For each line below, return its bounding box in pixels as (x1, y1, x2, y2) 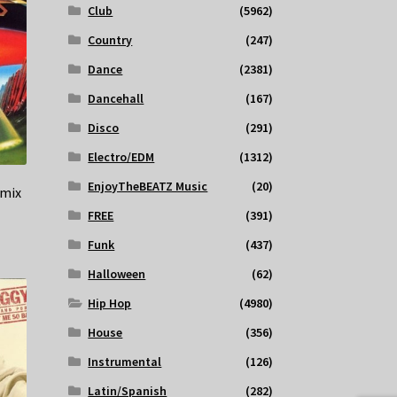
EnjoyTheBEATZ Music (88, 178, 208, 195)
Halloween (88, 266, 146, 283)
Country (88, 32, 133, 49)
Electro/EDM (88, 149, 155, 166)
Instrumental (88, 354, 162, 370)
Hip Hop (88, 295, 132, 312)
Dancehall (88, 90, 144, 107)
